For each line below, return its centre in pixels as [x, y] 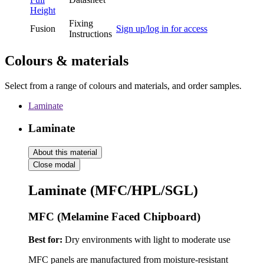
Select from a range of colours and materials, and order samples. [123, 85]
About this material [65, 153]
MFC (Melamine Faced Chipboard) [114, 216]
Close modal [54, 165]
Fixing [81, 23]
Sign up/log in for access [162, 28]
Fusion [43, 28]
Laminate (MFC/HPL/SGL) [113, 191]
